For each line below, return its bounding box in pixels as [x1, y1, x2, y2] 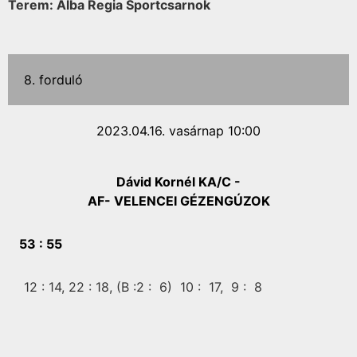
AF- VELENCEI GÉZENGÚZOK [87, 193, 270, 209]
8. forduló [24, 72, 83, 88]
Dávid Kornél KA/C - [116, 174, 241, 190]
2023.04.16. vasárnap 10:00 [96, 123, 261, 139]
